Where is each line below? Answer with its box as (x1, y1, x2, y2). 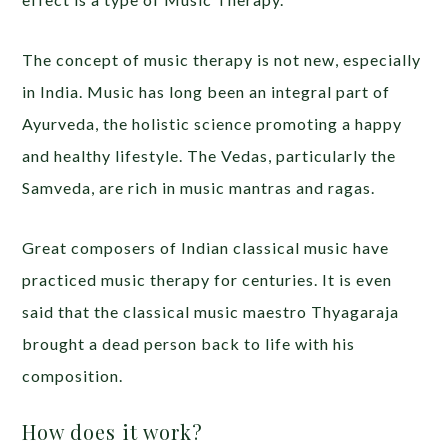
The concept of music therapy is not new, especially (22, 49, 422, 69)
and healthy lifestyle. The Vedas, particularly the (22, 145, 397, 165)
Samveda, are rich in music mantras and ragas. (22, 177, 376, 197)
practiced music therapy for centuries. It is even (22, 269, 393, 289)
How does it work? (22, 417, 204, 445)
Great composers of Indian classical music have (22, 237, 390, 257)
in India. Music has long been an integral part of (22, 81, 391, 101)
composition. (22, 365, 124, 385)
